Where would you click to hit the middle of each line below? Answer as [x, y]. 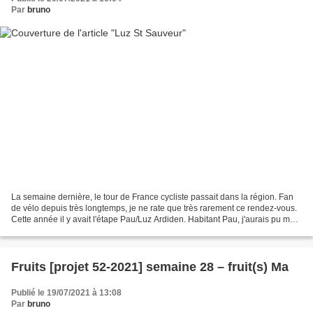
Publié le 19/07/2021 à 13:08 [66, 292]
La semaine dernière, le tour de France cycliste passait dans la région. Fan [152, 197]
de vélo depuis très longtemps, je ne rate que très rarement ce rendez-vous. [154, 208]
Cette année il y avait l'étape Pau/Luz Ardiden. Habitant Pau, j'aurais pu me [153, 219]
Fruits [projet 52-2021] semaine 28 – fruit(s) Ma [280, 267]
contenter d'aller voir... [52, 230]
